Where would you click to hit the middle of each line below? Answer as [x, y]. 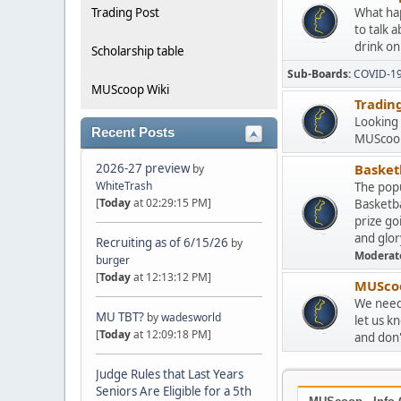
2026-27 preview [143, 168]
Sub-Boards [318, 74]
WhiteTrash [124, 185]
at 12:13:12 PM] [171, 277]
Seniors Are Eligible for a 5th [174, 391]
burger [113, 260]
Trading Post [125, 12]
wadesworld [191, 317]
